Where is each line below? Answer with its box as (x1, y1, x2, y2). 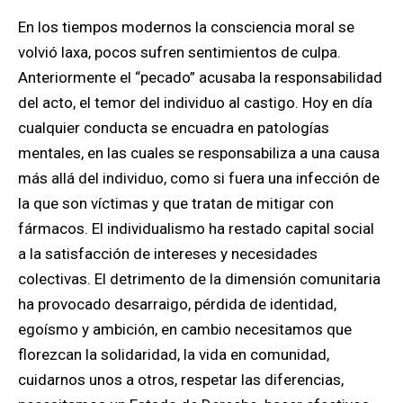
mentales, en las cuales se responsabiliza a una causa (18, 144, 380, 162)
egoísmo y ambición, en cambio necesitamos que (18, 320, 352, 338)
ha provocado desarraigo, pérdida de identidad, (18, 295, 336, 313)
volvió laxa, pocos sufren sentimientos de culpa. (18, 43, 341, 61)
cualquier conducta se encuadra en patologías (18, 119, 329, 137)
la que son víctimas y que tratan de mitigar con (18, 194, 334, 212)
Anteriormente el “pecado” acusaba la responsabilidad (18, 68, 382, 86)
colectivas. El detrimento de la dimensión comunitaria (18, 270, 381, 288)
